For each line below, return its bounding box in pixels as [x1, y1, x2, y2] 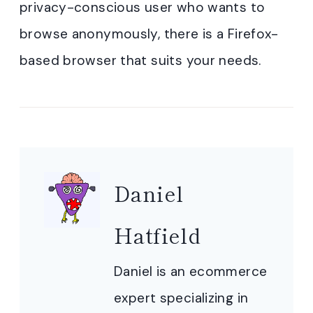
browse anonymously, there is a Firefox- [20, 24, 279, 43]
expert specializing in [114, 289, 249, 307]
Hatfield [114, 219, 201, 251]
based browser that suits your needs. [20, 51, 261, 69]
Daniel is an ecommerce [114, 263, 268, 281]
